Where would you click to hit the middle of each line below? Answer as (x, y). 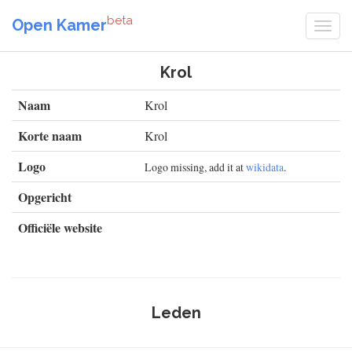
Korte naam (50, 136)
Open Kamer (59, 25)
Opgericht (45, 197)
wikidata (265, 167)
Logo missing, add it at (195, 167)
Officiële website (60, 227)
